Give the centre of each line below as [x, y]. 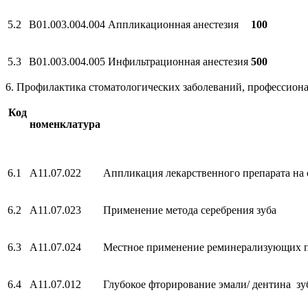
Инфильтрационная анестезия [178, 61]
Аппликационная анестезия [173, 24]
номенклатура [65, 124]
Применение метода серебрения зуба [190, 210]
